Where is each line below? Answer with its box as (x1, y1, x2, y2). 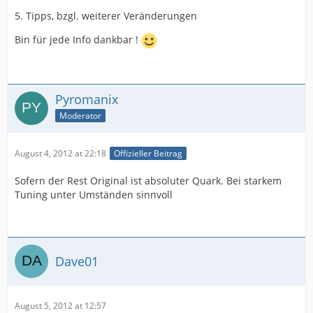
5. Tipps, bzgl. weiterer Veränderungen (15, 9, 197, 22)
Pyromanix (55, 91, 118, 108)
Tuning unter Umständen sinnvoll (15, 188, 173, 202)
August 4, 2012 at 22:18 (15, 147, 106, 160)
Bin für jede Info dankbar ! (15, 33, 141, 47)
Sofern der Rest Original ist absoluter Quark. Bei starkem (15, 174, 282, 188)
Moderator (59, 109, 101, 122)
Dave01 (55, 252, 99, 270)
